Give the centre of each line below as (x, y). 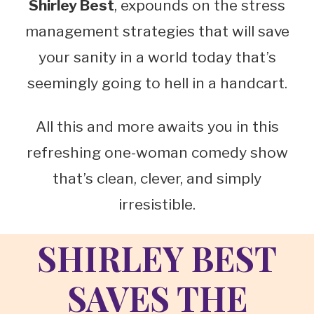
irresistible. (157, 205)
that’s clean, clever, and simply (157, 179)
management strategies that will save (157, 32)
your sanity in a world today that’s (157, 57)
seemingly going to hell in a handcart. (157, 83)
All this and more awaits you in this (157, 127)
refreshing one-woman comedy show (157, 153)
